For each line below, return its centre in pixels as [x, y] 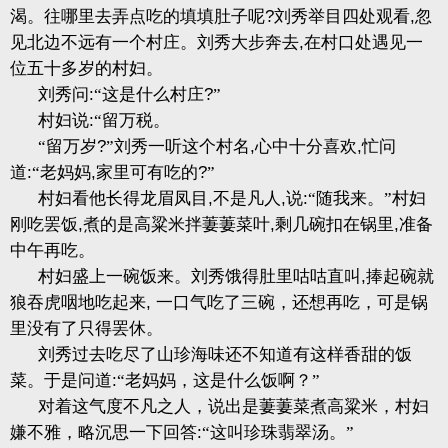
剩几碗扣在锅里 [334, 224]
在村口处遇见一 [363, 42]
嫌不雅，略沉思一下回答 [103, 432]
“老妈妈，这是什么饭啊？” [218, 380]
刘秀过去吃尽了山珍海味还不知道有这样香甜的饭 [225, 354]
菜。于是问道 [61, 380]
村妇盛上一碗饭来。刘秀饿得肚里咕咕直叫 [199, 276]
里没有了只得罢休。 [86, 328]
